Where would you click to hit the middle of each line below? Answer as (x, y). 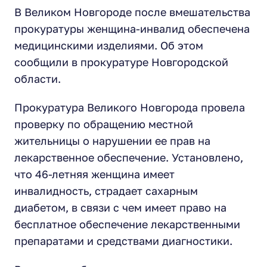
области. (38, 79)
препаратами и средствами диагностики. (123, 241)
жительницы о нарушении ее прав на (112, 141)
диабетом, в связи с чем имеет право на (120, 207)
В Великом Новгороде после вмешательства (132, 12)
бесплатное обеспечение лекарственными (127, 224)
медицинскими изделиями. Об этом (109, 45)
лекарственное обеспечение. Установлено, (129, 157)
